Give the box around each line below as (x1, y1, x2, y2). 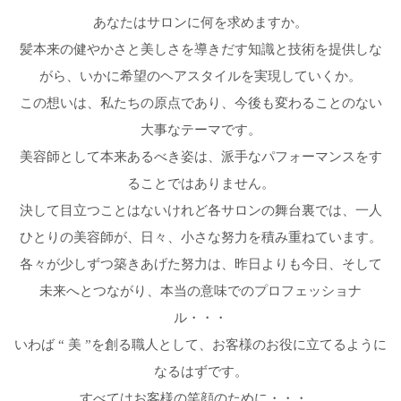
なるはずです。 (153, 364, 248, 379)
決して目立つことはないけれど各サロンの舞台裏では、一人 (19, 203, 382, 218)
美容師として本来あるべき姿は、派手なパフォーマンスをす (19, 149, 382, 164)
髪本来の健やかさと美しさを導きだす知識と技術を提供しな (19, 42, 382, 56)
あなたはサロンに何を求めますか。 (93, 15, 308, 30)
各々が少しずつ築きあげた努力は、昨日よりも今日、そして (19, 257, 382, 271)
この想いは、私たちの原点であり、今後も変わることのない (19, 96, 382, 110)
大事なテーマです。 (140, 123, 261, 137)
